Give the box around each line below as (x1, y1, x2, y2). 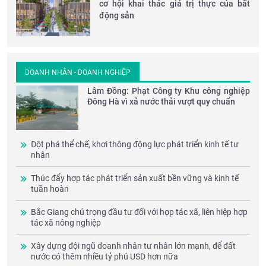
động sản (99, 11, 134, 20)
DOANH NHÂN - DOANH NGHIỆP (25, 68, 131, 77)
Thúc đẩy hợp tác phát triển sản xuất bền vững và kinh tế (31, 173, 239, 183)
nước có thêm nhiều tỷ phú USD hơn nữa (31, 252, 178, 261)
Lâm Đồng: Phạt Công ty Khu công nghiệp (87, 86, 250, 96)
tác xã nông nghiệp (31, 218, 101, 227)
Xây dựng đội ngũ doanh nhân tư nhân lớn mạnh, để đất (31, 241, 236, 251)
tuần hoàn (31, 184, 69, 194)
